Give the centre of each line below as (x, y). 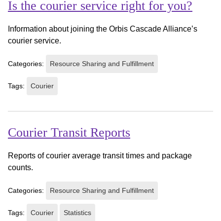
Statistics (77, 212)
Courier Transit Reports (69, 132)
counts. (20, 167)
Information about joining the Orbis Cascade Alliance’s (103, 29)
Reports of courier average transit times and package (100, 155)
